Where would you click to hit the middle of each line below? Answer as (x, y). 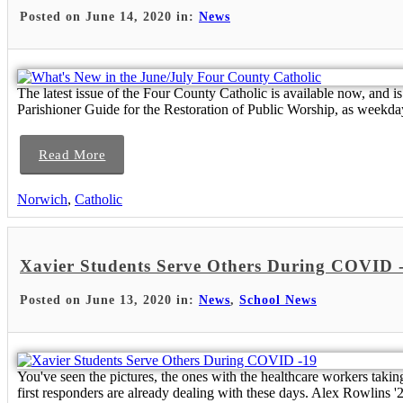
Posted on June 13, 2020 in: (109, 300)
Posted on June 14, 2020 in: (109, 17)
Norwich (42, 200)
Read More (72, 155)
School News (278, 300)
